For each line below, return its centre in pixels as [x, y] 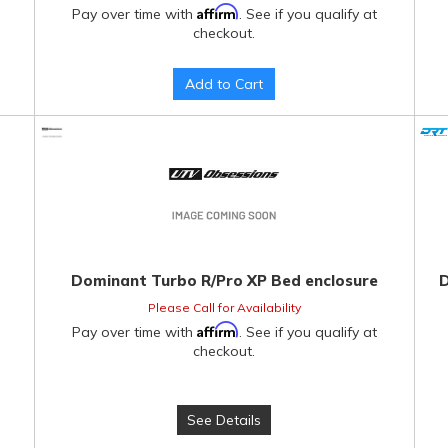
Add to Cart [224, 84]
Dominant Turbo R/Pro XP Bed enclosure [224, 280]
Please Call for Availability [224, 307]
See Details [224, 420]
